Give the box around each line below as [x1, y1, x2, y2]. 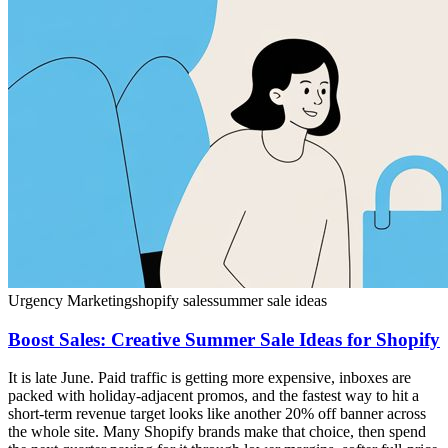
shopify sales [132, 291, 213, 309]
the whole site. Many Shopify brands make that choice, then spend [8, 423, 426, 441]
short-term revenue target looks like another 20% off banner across [8, 405, 426, 423]
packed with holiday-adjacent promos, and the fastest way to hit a [8, 387, 419, 405]
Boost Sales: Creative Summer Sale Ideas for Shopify [8, 328, 440, 350]
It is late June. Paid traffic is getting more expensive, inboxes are [8, 369, 411, 387]
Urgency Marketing [8, 291, 132, 309]
